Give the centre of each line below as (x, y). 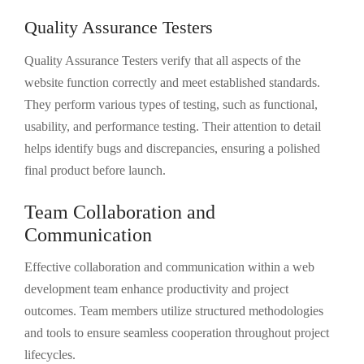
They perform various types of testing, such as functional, (171, 104)
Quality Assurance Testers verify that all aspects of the (162, 61)
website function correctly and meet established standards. (172, 82)
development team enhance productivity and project (156, 289)
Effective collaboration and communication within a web (169, 267)
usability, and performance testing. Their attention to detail (173, 126)
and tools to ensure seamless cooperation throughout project (177, 333)
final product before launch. (95, 170)
